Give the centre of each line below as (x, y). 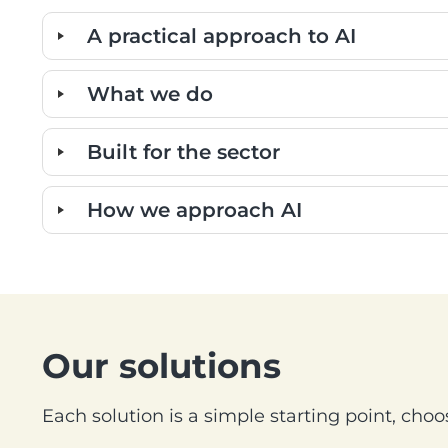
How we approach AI (194, 209)
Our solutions (161, 365)
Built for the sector (183, 151)
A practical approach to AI (221, 35)
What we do (150, 93)
